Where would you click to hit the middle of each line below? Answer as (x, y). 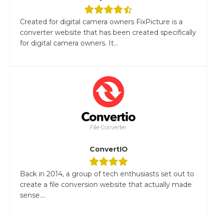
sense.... (33, 195)
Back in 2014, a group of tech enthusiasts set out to (107, 174)
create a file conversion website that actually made (106, 184)
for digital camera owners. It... (69, 43)
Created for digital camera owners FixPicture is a (101, 22)
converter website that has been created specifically (108, 32)
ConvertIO (108, 149)
